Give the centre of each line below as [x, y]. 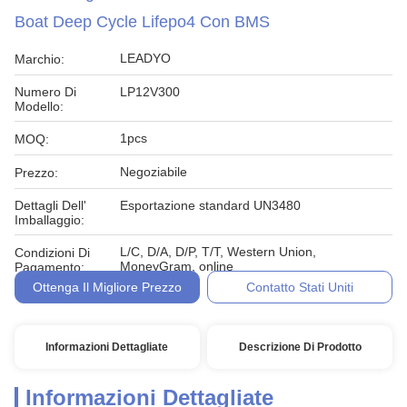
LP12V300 [150, 92]
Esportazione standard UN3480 [210, 205]
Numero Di [45, 92]
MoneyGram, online [177, 266]
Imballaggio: [50, 220]
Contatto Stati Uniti [300, 287]
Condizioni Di [52, 253]
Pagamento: [50, 267]
